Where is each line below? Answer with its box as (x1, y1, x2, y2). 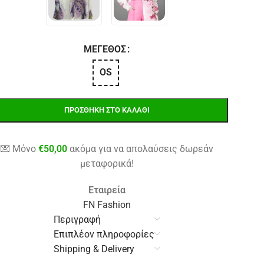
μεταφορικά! (80, 157, 134, 169)
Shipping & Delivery (54, 243, 135, 255)
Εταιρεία (88, 184, 126, 196)
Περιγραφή (54, 213, 101, 225)
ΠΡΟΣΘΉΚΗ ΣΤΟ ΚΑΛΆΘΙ (64, 105, 150, 114)
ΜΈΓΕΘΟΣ (84, 43, 127, 55)
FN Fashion (82, 199, 131, 210)
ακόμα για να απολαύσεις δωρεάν (67, 143, 213, 154)
